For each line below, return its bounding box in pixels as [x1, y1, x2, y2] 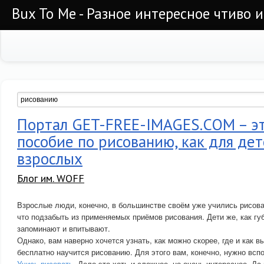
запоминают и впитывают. [17, 223, 110, 234]
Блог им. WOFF [17, 171, 84, 185]
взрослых [17, 148, 82, 169]
